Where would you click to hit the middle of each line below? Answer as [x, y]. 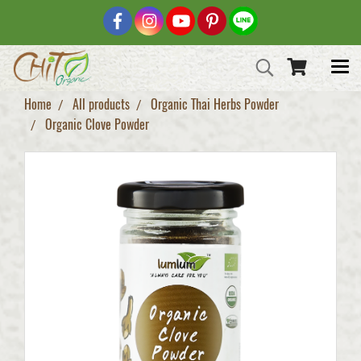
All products [101, 104]
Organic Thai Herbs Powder [215, 104]
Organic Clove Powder [97, 124]
